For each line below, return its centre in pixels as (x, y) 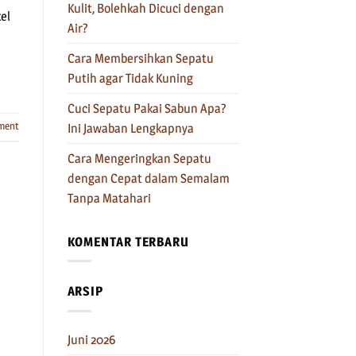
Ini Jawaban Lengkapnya (130, 128)
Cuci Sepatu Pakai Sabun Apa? (147, 108)
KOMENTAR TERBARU (128, 242)
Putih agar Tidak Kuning (130, 78)
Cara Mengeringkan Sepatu (139, 158)
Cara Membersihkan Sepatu (140, 58)
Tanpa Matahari (109, 198)
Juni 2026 (91, 339)
